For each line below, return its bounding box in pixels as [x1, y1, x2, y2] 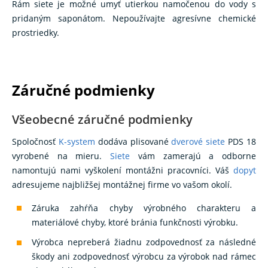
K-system [58, 136, 95, 148]
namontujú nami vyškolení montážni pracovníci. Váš [12, 165, 233, 176]
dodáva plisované [95, 136, 172, 148]
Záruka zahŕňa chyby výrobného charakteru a [32, 202, 256, 214]
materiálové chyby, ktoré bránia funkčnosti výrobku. [32, 216, 239, 228]
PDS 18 [225, 136, 257, 148]
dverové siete [171, 136, 226, 148]
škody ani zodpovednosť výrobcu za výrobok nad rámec [32, 251, 256, 263]
